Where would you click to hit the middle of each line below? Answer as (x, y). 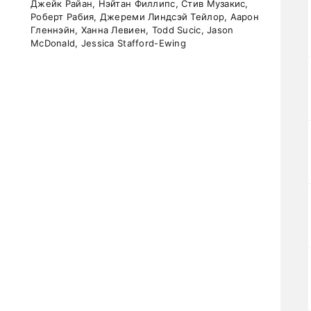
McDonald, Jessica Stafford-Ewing (108, 43)
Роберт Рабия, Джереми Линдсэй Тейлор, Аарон (145, 17)
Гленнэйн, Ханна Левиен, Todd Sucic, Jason (132, 30)
